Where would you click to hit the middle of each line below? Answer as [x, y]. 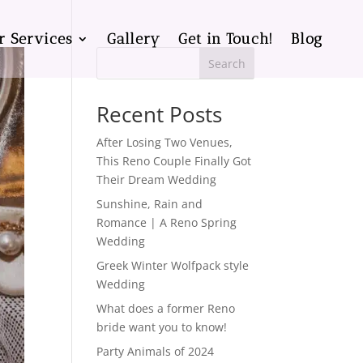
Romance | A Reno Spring [167, 222]
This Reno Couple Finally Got [174, 161]
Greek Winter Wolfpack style [173, 265]
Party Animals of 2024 [156, 351]
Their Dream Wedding [157, 179]
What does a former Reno [166, 308]
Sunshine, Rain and [150, 204]
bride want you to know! [162, 327]
